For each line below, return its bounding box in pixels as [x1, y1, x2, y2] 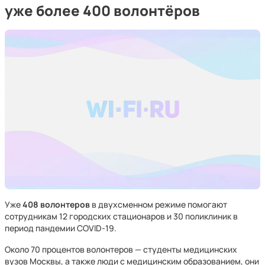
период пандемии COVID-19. [5, 222, 117, 234]
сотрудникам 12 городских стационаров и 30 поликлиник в [5, 211, 238, 222]
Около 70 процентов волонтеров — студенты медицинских [5, 244, 237, 255]
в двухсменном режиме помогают [90, 199, 227, 210]
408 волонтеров [22, 199, 90, 210]
